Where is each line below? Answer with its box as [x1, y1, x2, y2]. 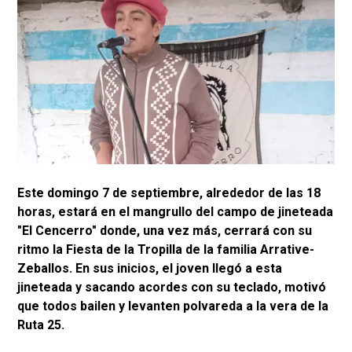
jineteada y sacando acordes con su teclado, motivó [17, 280, 326, 295]
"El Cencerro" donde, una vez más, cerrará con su [17, 223, 312, 239]
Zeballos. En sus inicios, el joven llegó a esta [17, 261, 282, 277]
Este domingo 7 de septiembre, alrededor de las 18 [17, 185, 321, 201]
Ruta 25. [17, 317, 64, 333]
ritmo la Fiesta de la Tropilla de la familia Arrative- [17, 242, 314, 258]
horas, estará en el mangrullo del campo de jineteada [17, 204, 333, 220]
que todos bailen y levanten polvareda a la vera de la [17, 299, 328, 314]
